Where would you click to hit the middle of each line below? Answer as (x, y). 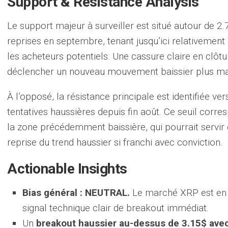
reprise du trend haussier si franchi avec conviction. (115, 142)
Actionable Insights (67, 169)
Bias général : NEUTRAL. (76, 193)
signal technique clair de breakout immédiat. (116, 208)
